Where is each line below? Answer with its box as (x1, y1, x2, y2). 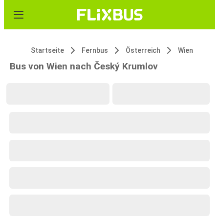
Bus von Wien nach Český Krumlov (10, 61, 158, 72)
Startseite (31, 46, 64, 54)
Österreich (126, 46, 160, 54)
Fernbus (82, 46, 108, 54)
